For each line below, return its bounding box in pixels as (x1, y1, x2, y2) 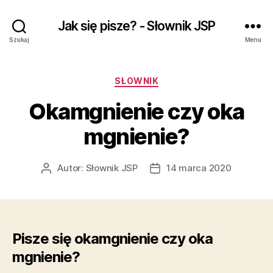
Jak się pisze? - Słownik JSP (57, 18, 216, 34)
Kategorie (136, 72, 184, 85)
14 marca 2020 (166, 161, 232, 174)
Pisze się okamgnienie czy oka (12, 229, 213, 247)
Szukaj (9, 35, 29, 43)
